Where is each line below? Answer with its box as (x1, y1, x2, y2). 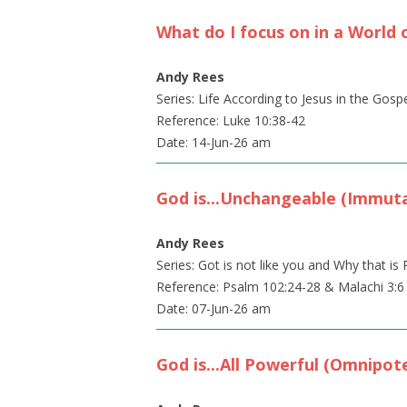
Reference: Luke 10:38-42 (156, 112, 305, 129)
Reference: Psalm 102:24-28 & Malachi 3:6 (156, 278, 404, 295)
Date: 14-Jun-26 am (156, 134, 271, 151)
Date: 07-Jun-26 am (156, 300, 271, 317)
